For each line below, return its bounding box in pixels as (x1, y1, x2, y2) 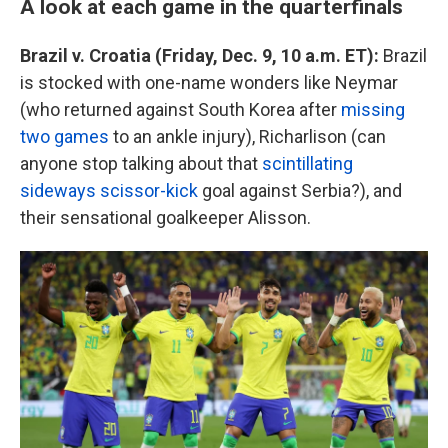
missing (341, 99, 405, 121)
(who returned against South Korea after (20, 99, 341, 121)
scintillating (262, 153, 353, 175)
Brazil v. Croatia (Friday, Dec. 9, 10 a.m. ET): (20, 45, 383, 67)
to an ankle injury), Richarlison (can (109, 126, 386, 148)
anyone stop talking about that (20, 153, 262, 175)
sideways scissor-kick (20, 180, 198, 202)
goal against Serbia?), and (198, 180, 402, 202)
